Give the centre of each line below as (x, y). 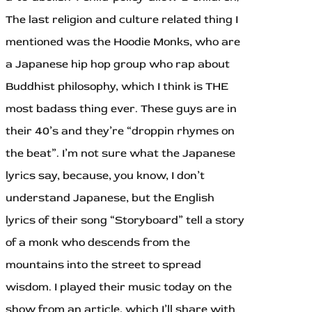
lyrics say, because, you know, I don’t (105, 176)
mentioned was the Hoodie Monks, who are (123, 42)
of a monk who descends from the (98, 243)
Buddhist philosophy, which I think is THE (117, 87)
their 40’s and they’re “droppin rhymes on (120, 131)
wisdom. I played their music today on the (119, 287)
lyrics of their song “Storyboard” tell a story (125, 220)
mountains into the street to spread (103, 265)
